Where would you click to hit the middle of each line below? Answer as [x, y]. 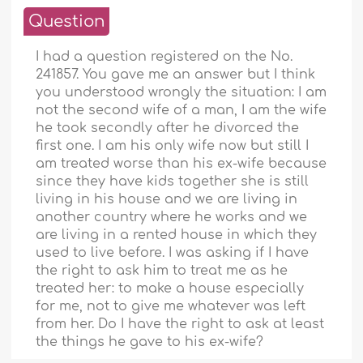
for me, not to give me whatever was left [171, 307]
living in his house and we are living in [167, 200]
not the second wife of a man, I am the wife [181, 111]
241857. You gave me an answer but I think [176, 75]
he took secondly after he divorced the [168, 128]
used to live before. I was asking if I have [173, 253]
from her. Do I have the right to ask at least [180, 325]
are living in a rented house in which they [177, 235]
